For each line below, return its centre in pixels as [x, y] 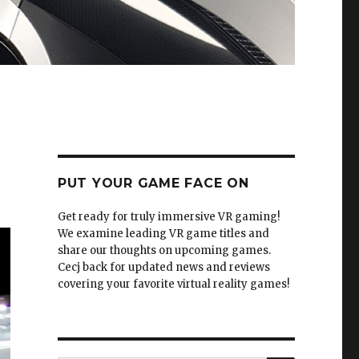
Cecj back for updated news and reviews [163, 268]
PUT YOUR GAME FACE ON [153, 184]
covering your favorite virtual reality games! [173, 284]
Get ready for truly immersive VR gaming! [168, 217]
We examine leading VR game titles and [163, 234]
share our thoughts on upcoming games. [164, 251]
